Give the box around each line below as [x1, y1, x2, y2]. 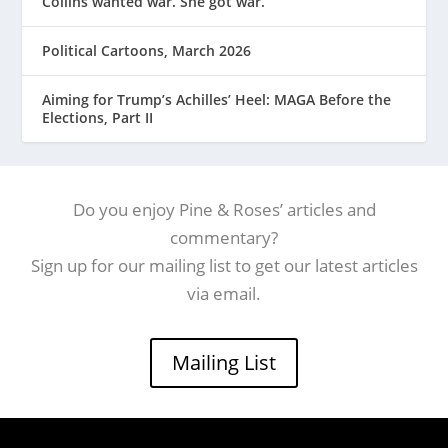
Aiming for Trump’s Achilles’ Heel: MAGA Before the [42, 89, 392, 109]
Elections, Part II [42, 107, 154, 127]
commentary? [170, 225, 278, 249]
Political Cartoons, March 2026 [42, 40, 252, 60]
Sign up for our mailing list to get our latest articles [30, 253, 418, 277]
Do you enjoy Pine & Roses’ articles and [72, 197, 376, 221]
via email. [187, 281, 261, 305]
